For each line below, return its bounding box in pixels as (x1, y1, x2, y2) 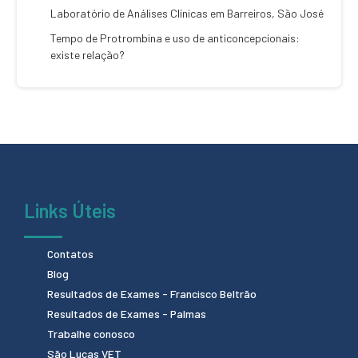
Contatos (47, 246, 93, 261)
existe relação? (50, 48, 125, 62)
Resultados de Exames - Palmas (47, 306, 206, 320)
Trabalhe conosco (47, 326, 135, 340)
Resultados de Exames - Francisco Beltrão (47, 286, 257, 300)
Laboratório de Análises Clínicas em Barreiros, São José (50, 6, 324, 20)
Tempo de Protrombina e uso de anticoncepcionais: (50, 31, 300, 45)
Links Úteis (24, 199, 116, 222)
